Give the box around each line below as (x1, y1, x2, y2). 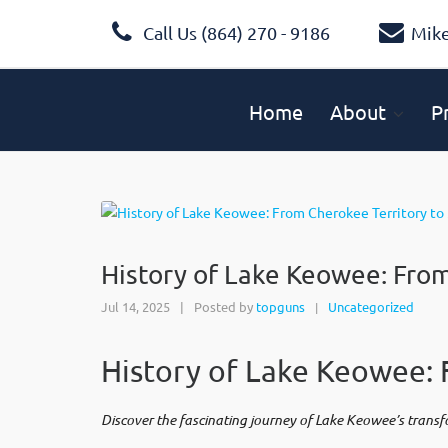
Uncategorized (328, 298, 414, 315)
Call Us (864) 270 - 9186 (139, 22, 330, 43)
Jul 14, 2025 (101, 298, 170, 315)
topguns (256, 298, 305, 315)
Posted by (191, 298, 256, 315)
